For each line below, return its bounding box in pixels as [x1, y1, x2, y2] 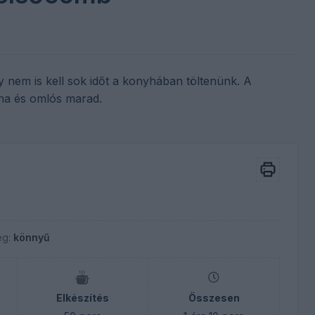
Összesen [188, 292, 240, 304]
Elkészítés [56, 292, 109, 304]
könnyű [13, 231, 50, 243]
